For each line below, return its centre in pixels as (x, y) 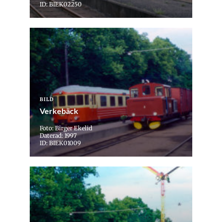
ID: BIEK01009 (60, 143)
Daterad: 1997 (58, 136)
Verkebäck (59, 111)
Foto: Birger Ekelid (66, 128)
